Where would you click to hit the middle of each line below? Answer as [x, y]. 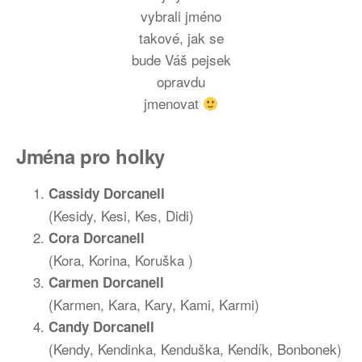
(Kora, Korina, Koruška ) [121, 260]
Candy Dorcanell [101, 326]
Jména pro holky [90, 156]
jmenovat [173, 103]
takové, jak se [181, 38]
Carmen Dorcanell [106, 282]
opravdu [181, 81]
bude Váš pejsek [181, 59]
